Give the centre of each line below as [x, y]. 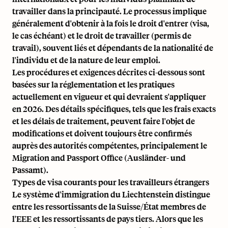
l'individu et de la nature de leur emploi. [86, 60]
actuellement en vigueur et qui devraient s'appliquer [109, 96]
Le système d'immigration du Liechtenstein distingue [111, 194]
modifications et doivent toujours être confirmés [102, 133]
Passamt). [30, 170]
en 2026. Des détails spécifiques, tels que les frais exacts [114, 109]
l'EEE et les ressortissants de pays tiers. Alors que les [108, 219]
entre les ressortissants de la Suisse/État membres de [109, 206]
